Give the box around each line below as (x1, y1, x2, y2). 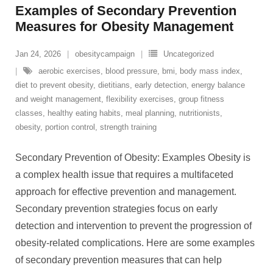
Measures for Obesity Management (15, 19, 233, 34)
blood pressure (105, 66, 157, 76)
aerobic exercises (38, 66, 101, 76)
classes (15, 108, 43, 118)
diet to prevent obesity (15, 80, 93, 90)
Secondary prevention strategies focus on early (15, 204, 218, 214)
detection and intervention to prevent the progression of (15, 221, 252, 231)
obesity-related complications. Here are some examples (15, 238, 255, 248)
